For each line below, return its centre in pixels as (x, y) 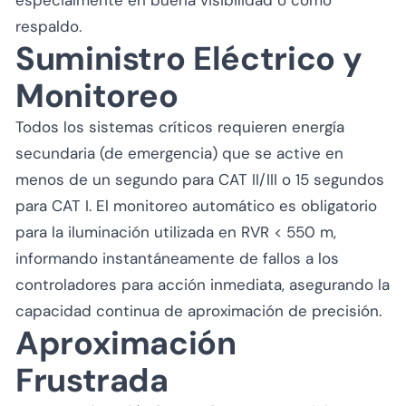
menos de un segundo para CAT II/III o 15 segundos (200, 179)
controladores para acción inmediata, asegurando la (203, 284)
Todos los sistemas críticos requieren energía (180, 126)
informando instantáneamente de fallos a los (177, 258)
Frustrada (92, 380)
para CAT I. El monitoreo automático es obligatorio (196, 205)
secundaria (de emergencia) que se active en (179, 153)
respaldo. (48, 26)
